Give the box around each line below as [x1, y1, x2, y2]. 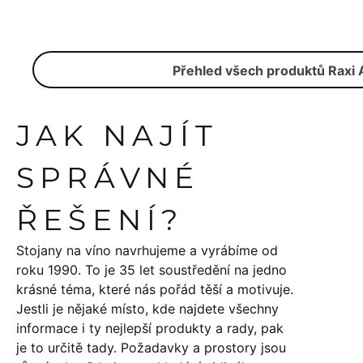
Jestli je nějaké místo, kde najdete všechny [16, 300, 279, 317]
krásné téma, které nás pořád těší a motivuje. [16, 280, 293, 297]
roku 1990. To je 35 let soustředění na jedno [16, 261, 287, 278]
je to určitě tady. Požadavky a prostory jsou [16, 339, 286, 356]
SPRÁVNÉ [16, 159, 200, 195]
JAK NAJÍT [16, 117, 218, 153]
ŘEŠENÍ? [16, 201, 184, 237]
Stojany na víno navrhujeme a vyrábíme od [16, 241, 278, 258]
